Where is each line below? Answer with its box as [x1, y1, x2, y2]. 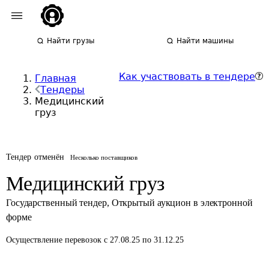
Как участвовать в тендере [119, 71, 255, 82]
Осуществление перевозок [6, 235, 104, 244]
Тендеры [40, 84, 85, 95]
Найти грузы [47, 37, 95, 45]
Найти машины [177, 37, 234, 45]
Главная [35, 73, 76, 84]
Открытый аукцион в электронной [111, 198, 253, 208]
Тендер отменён [6, 153, 65, 162]
